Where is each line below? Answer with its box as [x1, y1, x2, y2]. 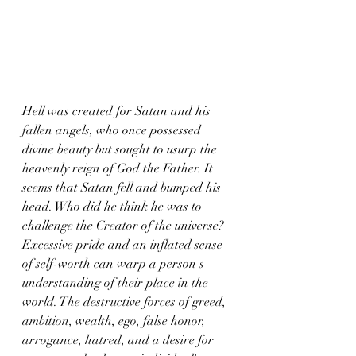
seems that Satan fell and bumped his [22, 180, 224, 195]
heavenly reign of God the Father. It [22, 161, 216, 176]
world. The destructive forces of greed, [22, 294, 229, 310]
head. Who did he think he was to [22, 199, 205, 215]
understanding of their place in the [22, 275, 211, 291]
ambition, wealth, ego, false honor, [22, 313, 208, 329]
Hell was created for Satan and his [22, 103, 214, 119]
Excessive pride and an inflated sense [22, 237, 226, 253]
